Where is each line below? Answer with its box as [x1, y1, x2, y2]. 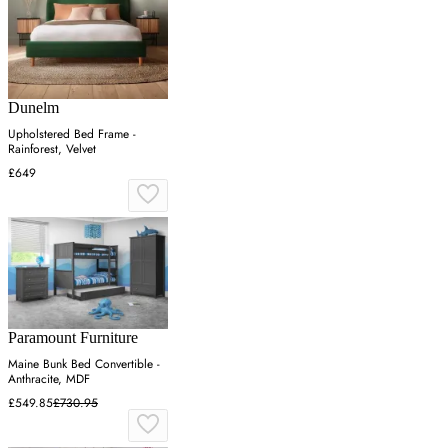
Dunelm [8, 99, 59, 117]
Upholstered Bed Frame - [8, 125, 136, 144]
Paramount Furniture [8, 328, 138, 346]
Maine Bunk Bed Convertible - [8, 354, 160, 373]
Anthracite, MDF [8, 369, 90, 388]
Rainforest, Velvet [8, 140, 96, 159]
